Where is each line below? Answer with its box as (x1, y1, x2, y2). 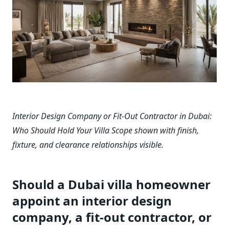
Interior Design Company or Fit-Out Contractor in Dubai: (12, 110, 212, 122)
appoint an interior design (12, 192, 172, 209)
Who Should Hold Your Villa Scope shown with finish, (12, 124, 199, 136)
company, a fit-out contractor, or (12, 208, 212, 225)
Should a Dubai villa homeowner (12, 175, 211, 193)
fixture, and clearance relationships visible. (12, 139, 164, 150)
